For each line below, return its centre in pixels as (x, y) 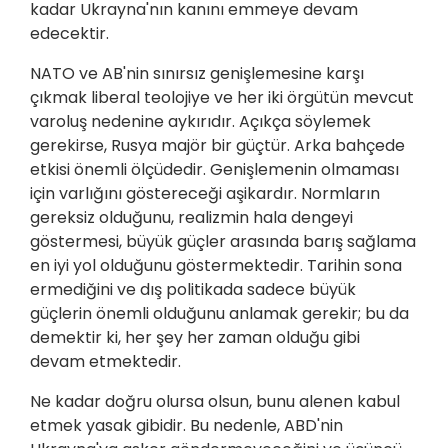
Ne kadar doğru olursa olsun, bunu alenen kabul (215, 402)
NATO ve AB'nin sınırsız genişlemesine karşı (197, 74)
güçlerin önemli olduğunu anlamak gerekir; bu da (219, 314)
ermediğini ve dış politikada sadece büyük (193, 290)
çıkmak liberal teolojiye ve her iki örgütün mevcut (222, 98)
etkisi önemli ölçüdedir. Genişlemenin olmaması (214, 170)
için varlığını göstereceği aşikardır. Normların (205, 194)
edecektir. (69, 34)
